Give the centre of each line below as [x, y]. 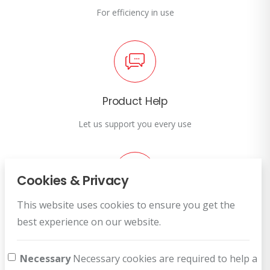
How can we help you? [135, 235]
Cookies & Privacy [73, 181]
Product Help [135, 101]
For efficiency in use [135, 12]
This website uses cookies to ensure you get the [126, 205]
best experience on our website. [89, 222]
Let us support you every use [135, 124]
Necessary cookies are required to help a [164, 259]
